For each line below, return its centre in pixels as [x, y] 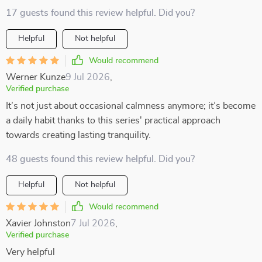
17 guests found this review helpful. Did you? [100, 13]
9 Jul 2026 [88, 77]
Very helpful [30, 252]
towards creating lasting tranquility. [78, 135]
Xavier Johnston [38, 223]
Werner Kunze [36, 77]
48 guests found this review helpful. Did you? [100, 159]
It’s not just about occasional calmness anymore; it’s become [131, 106]
